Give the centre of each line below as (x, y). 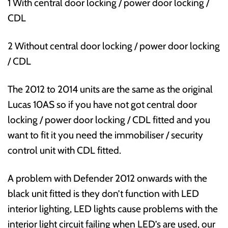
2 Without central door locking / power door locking (114, 46)
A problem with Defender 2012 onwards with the (107, 178)
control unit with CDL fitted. (64, 150)
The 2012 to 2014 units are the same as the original (110, 89)
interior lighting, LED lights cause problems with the (113, 209)
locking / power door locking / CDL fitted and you (109, 120)
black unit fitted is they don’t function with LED (103, 194)
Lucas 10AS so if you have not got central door (102, 105)
